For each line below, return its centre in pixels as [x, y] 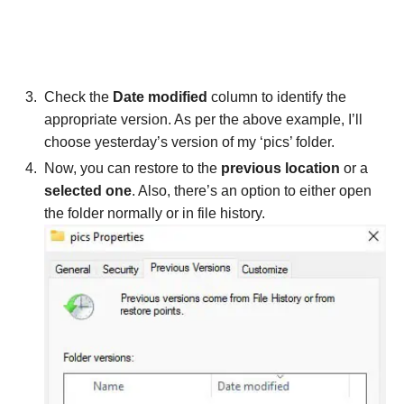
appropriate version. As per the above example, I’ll [203, 119]
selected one [88, 190]
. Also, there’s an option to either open [252, 190]
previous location [280, 168]
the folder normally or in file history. [156, 213]
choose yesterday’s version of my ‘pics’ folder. [189, 142]
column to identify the [277, 96]
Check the [78, 96]
